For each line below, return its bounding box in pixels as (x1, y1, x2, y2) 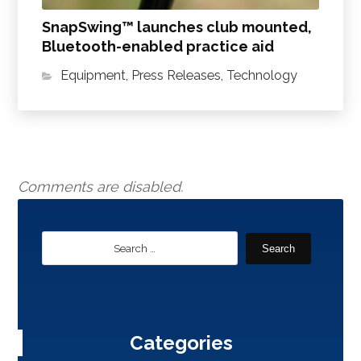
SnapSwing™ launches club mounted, (42, 19, 313, 36)
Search (261, 243, 295, 255)
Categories (129, 331, 233, 355)
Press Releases (131, 68, 222, 84)
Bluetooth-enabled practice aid (42, 38, 275, 56)
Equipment (60, 68, 127, 84)
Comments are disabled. (18, 178, 184, 196)
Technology (226, 68, 298, 84)
